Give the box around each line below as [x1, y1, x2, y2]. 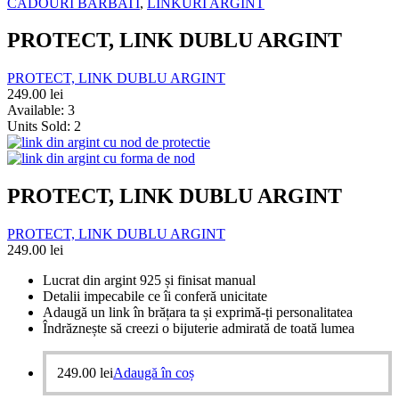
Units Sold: [7, 118, 74, 134]
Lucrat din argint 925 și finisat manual [43, 273, 256, 289]
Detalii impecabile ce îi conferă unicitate [43, 289, 267, 305]
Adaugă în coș [113, 365, 194, 381]
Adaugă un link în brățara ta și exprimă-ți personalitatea [43, 305, 353, 321]
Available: [7, 102, 68, 118]
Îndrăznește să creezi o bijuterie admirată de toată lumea [43, 321, 354, 337]
